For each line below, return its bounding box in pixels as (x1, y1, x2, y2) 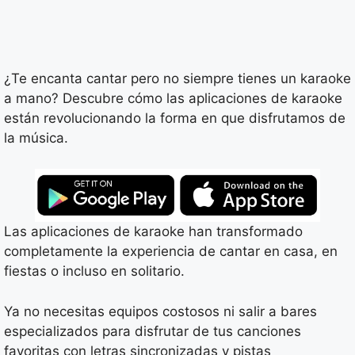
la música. (4, 130, 68, 147)
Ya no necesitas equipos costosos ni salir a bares (4, 303, 317, 319)
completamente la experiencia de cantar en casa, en (4, 243, 338, 260)
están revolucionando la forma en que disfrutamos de (4, 110, 345, 127)
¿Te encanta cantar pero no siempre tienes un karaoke (4, 71, 351, 87)
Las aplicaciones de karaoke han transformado (4, 223, 303, 240)
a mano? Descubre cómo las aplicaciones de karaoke (4, 90, 342, 107)
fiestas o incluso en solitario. (4, 263, 185, 280)
